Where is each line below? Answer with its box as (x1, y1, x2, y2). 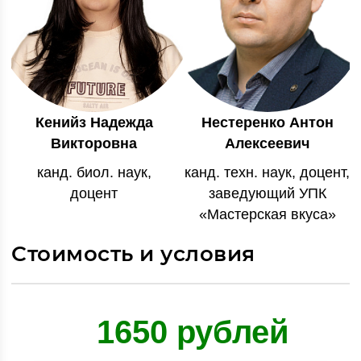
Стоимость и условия (11, 241, 255, 268)
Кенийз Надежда (35, 114, 153, 131)
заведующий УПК (208, 185, 326, 202)
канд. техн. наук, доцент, (185, 164, 350, 181)
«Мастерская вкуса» (198, 206, 336, 223)
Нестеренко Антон (201, 114, 334, 131)
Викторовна (51, 135, 137, 152)
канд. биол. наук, (36, 164, 151, 181)
